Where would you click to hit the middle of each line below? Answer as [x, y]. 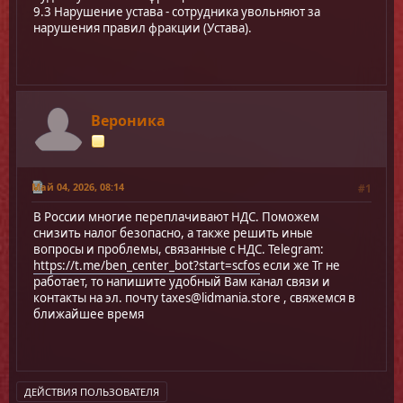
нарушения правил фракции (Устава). [143, 27]
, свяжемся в [318, 297]
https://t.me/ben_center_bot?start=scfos [147, 265]
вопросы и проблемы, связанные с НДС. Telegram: [179, 249]
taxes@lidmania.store [221, 297]
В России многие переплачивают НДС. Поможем [176, 216]
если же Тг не [300, 265]
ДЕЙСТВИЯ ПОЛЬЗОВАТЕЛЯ [92, 391]
